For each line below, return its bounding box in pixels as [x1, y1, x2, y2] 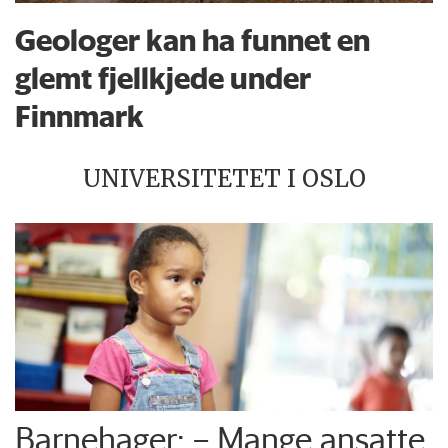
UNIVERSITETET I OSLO [82, 164, 366, 194]
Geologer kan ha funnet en [15, 21, 371, 59]
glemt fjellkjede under [15, 59, 312, 97]
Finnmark [15, 97, 145, 135]
